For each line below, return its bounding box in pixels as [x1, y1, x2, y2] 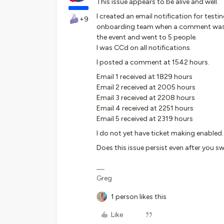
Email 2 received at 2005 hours [96, 83, 195, 91]
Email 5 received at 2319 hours [96, 114, 193, 123]
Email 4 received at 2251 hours [96, 104, 193, 112]
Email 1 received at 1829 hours [96, 72, 192, 81]
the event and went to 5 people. [96, 33, 197, 41]
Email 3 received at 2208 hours [96, 93, 195, 102]
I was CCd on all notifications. [96, 43, 191, 52]
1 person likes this [111, 192, 166, 201]
